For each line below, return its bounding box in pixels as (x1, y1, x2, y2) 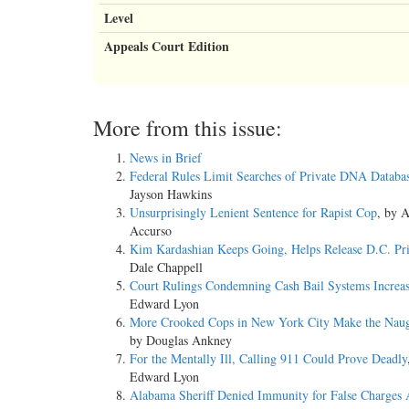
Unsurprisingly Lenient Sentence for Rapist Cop (130, 204, 377, 222)
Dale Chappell (130, 258, 203, 277)
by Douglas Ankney (130, 331, 232, 350)
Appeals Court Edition (104, 37, 229, 57)
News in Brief (130, 149, 202, 167)
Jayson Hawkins (130, 185, 212, 204)
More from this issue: (93, 113, 282, 143)
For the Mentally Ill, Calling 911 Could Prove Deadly (130, 350, 407, 368)
